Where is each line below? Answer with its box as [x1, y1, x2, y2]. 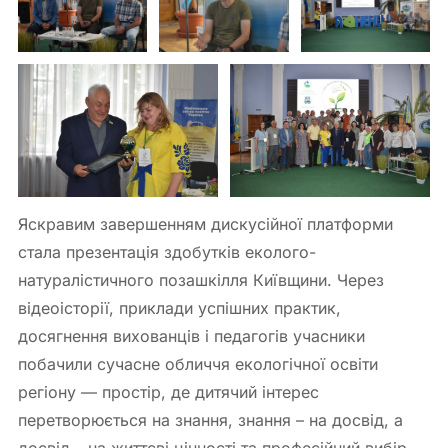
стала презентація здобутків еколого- [18, 242, 316, 263]
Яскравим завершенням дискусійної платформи [18, 214, 393, 235]
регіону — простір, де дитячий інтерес [18, 382, 319, 403]
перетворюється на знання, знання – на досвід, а [18, 410, 403, 431]
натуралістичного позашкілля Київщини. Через [18, 270, 384, 291]
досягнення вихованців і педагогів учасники [18, 326, 365, 347]
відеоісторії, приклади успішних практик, [18, 298, 341, 319]
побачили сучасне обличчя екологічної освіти [18, 354, 378, 375]
